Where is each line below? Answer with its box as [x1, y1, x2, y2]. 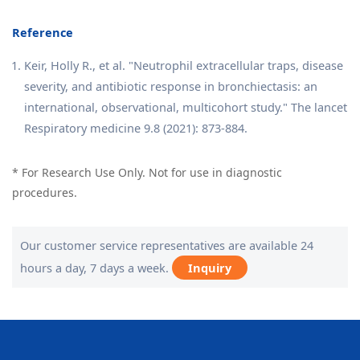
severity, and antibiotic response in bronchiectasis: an [24, 77, 317, 94]
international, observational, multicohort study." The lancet [24, 98, 347, 115]
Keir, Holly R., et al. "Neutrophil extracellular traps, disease [24, 56, 343, 73]
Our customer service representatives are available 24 [20, 236, 313, 253]
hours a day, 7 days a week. [20, 259, 172, 276]
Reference [12, 23, 73, 40]
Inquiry [188, 259, 231, 276]
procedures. [12, 184, 77, 200]
